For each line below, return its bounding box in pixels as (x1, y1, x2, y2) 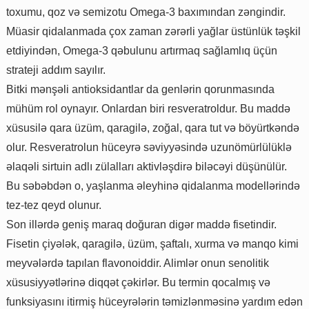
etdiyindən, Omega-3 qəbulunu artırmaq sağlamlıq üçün (6, 44, 277, 57)
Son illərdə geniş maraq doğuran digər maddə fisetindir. (6, 218, 277, 230)
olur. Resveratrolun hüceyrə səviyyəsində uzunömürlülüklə (6, 141, 292, 153)
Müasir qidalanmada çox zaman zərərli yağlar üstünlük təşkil (6, 25, 301, 37)
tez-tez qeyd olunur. (6, 199, 101, 211)
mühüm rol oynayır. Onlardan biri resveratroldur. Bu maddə (6, 102, 290, 114)
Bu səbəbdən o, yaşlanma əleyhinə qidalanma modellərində (6, 179, 300, 192)
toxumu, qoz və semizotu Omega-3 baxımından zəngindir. (6, 6, 286, 18)
